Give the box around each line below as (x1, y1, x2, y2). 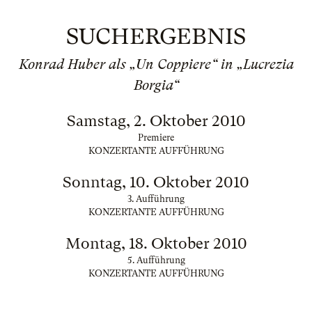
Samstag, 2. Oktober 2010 (66, 112, 246, 130)
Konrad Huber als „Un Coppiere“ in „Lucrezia (18, 56, 294, 72)
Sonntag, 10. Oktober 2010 (63, 173, 249, 191)
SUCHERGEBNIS (66, 24, 246, 49)
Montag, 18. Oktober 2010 (65, 235, 247, 252)
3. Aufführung (127, 194, 185, 204)
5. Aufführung (127, 255, 185, 265)
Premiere (138, 132, 174, 143)
